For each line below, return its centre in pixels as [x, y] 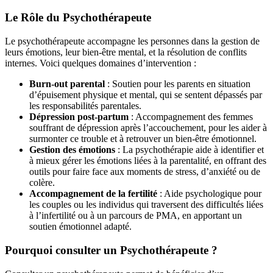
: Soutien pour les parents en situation [178, 84]
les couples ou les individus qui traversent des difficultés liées [146, 205]
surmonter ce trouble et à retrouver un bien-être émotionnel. [143, 139]
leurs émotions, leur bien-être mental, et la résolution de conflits [126, 52]
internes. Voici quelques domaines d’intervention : [101, 63]
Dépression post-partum [79, 117]
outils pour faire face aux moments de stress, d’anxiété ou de [145, 172]
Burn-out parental [67, 84]
